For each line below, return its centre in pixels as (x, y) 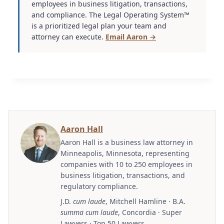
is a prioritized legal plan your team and (99, 25)
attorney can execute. (68, 36)
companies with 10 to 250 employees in (126, 164)
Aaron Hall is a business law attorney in (127, 142)
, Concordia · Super (150, 212)
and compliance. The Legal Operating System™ (110, 14)
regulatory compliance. (99, 186)
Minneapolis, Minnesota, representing (125, 153)
